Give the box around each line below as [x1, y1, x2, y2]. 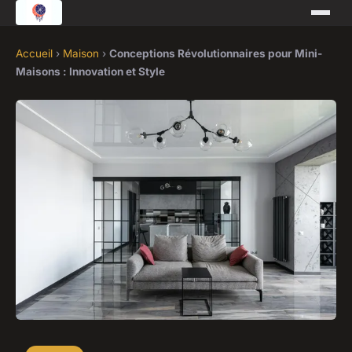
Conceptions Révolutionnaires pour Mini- [109, 47, 322, 60]
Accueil [16, 47, 53, 60]
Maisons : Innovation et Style [16, 65, 165, 78]
